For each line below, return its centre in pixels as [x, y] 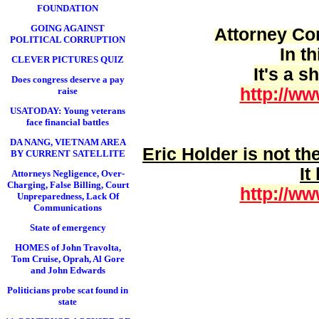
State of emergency [68, 228]
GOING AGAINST [68, 28]
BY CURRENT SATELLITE [68, 153]
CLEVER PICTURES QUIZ [68, 59]
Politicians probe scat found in [68, 290]
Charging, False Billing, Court [68, 185]
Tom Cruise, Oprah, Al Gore [68, 259]
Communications [68, 208]
